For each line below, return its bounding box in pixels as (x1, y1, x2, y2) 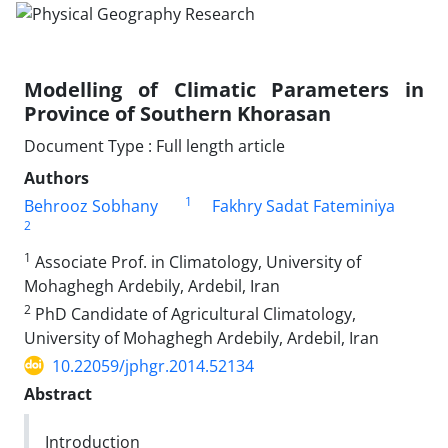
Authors (24, 166, 89, 189)
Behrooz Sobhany (24, 194, 158, 217)
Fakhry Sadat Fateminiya (211, 194, 395, 217)
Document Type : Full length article (24, 134, 285, 157)
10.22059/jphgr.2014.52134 (52, 354, 254, 377)
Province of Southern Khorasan (24, 99, 331, 127)
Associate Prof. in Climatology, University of (31, 250, 361, 273)
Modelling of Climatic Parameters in (24, 75, 424, 103)
